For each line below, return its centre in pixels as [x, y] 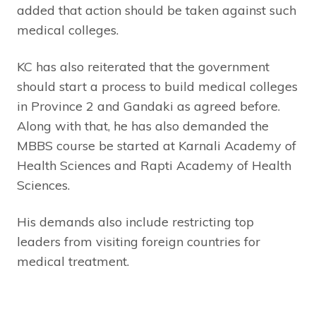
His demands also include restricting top [135, 222]
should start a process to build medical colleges [157, 87]
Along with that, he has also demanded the [143, 126]
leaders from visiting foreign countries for [139, 242]
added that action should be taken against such [157, 11]
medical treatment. [73, 262]
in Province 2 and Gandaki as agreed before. [148, 107]
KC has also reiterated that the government [143, 67]
